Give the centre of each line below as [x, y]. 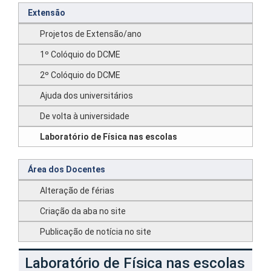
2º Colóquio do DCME [80, 75]
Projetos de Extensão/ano [91, 34]
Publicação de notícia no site [96, 232]
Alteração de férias [77, 191]
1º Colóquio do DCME [80, 54]
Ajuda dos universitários [87, 96]
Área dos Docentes [67, 169]
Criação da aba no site [83, 211]
